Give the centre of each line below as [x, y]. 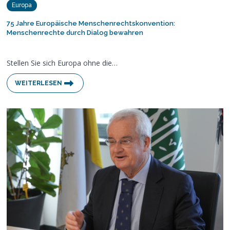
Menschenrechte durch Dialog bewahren [75, 33]
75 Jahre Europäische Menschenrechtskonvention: [91, 24]
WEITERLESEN [39, 83]
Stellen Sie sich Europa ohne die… [62, 63]
